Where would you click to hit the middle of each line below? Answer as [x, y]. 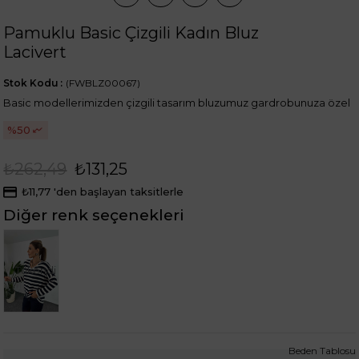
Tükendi [35, 271]
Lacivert [35, 52]
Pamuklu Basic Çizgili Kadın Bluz [131, 32]
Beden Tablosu [322, 350]
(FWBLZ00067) [103, 83]
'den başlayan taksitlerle [119, 191]
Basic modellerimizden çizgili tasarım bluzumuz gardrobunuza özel [177, 103]
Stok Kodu [31, 83]
